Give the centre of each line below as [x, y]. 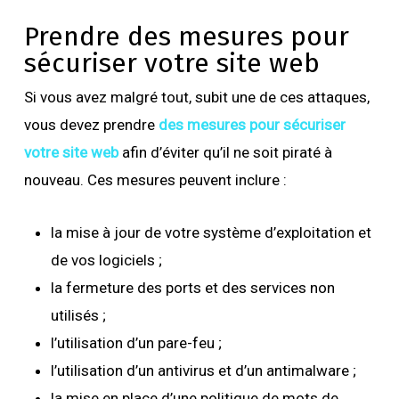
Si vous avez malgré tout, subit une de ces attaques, [196, 97]
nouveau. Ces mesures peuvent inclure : [155, 179]
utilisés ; [78, 315]
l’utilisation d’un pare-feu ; [138, 342]
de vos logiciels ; [108, 260]
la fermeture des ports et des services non [192, 287]
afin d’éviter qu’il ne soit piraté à [227, 152]
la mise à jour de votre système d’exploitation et [211, 232]
